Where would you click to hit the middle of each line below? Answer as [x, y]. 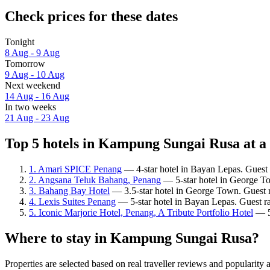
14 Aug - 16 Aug [37, 96]
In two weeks [30, 107]
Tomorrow [25, 64]
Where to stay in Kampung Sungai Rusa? [132, 238]
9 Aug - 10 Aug [35, 75]
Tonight [20, 42]
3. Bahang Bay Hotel [69, 190]
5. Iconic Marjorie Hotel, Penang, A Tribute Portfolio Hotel [141, 212]
